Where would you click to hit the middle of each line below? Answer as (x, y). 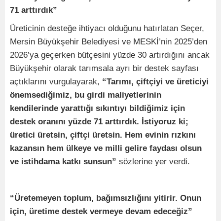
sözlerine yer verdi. (154, 162)
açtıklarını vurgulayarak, (56, 82)
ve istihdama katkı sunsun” (64, 162)
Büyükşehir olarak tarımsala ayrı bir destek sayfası (104, 69)
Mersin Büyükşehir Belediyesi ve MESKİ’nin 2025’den (109, 42)
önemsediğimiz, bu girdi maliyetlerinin (86, 95)
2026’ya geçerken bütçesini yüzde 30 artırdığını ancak (110, 55)
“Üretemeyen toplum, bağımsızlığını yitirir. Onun (106, 198)
